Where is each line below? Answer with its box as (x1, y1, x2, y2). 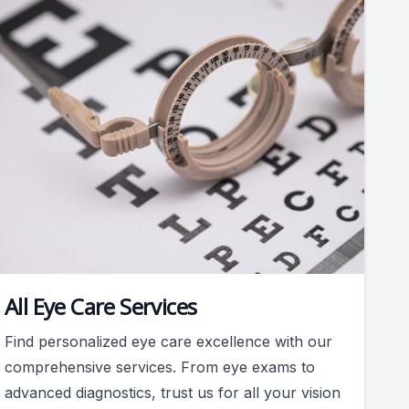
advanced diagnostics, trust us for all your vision (5, 383, 341, 402)
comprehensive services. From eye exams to (5, 357, 315, 376)
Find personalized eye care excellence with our (5, 331, 332, 351)
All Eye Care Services (5, 290, 197, 321)
